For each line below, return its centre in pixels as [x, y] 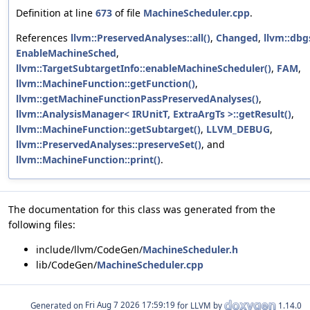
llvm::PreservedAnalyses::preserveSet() [109, 144]
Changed [237, 37]
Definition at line [56, 12]
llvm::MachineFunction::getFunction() [106, 83]
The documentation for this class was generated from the [142, 209]
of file [128, 12]
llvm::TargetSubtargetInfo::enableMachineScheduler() [144, 68]
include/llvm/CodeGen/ [89, 249]
